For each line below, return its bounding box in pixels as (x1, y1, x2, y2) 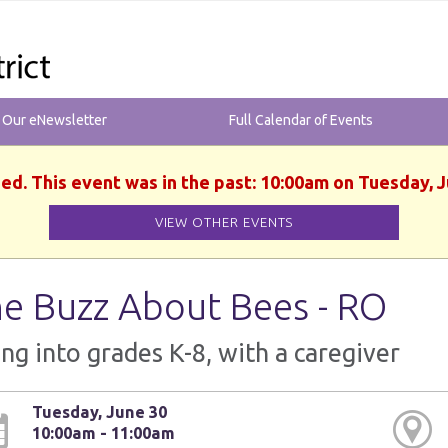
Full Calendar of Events (229, 112, 373, 128)
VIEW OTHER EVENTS (154, 215, 294, 230)
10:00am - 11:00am (32, 424, 176, 442)
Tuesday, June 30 (32, 403, 168, 421)
